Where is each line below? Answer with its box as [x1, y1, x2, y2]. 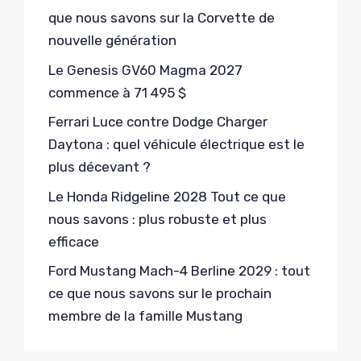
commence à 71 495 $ [48, 84, 186, 101]
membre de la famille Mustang [48, 308, 243, 325]
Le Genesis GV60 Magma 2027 [48, 61, 243, 78]
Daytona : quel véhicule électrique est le [48, 136, 305, 153]
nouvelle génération [48, 32, 176, 49]
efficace [48, 233, 99, 250]
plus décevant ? [48, 159, 151, 176]
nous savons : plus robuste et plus [48, 210, 267, 227]
